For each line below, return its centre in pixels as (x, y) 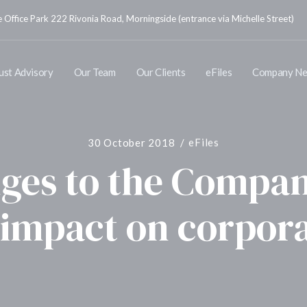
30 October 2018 (132, 142)
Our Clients (161, 72)
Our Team (95, 72)
